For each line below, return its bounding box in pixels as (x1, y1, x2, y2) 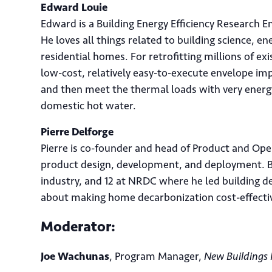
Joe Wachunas (41, 250, 109, 263)
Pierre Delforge (41, 125, 114, 138)
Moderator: (41, 217, 115, 235)
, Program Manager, (109, 250, 204, 263)
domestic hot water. (41, 99, 136, 112)
